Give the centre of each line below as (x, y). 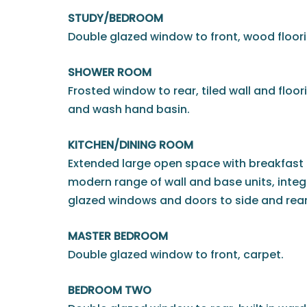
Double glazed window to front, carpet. (176, 254)
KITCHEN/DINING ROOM (131, 145)
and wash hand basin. (129, 109)
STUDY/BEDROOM (115, 18)
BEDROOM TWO (110, 290)
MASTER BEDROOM (118, 236)
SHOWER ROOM (110, 72)
